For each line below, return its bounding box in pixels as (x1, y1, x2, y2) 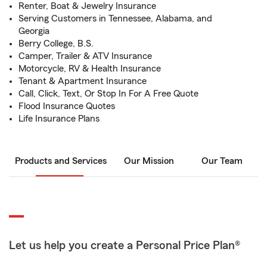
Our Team (201, 156, 243, 166)
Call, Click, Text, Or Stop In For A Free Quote (18, 89, 198, 98)
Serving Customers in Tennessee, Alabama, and (18, 14, 212, 23)
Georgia (18, 26, 49, 36)
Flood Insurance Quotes (18, 101, 115, 111)
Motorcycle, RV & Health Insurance (18, 64, 161, 73)
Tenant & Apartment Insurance (18, 76, 147, 86)
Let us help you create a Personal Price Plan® (9, 240, 240, 252)
